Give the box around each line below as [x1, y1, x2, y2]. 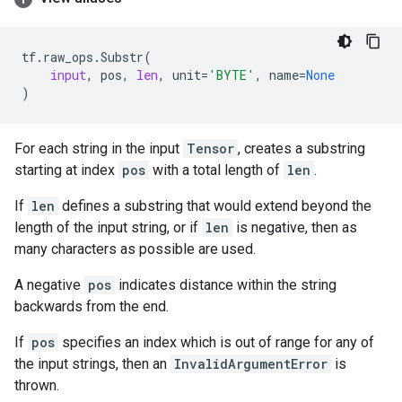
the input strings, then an [14, 355, 170, 372]
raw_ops [43, 48, 93, 66]
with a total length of [149, 162, 284, 179]
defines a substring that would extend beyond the [58, 197, 371, 214]
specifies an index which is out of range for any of [58, 334, 374, 351]
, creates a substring [238, 140, 365, 157]
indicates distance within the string [115, 276, 336, 293]
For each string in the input [14, 140, 183, 157]
